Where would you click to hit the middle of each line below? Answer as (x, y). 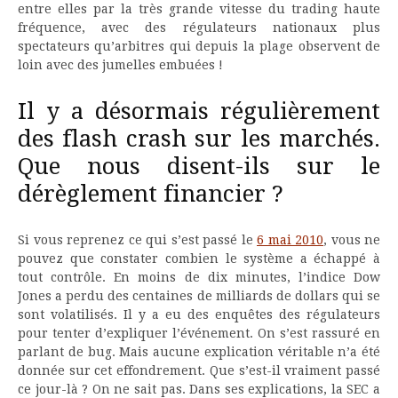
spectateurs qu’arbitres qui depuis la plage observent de (199, 46)
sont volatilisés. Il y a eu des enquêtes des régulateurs (199, 314)
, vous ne (352, 239)
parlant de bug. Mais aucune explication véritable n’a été (199, 351)
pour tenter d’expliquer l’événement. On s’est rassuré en (199, 333)
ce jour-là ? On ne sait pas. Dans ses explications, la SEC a (199, 389)
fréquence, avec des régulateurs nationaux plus (199, 27)
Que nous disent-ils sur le (199, 166)
